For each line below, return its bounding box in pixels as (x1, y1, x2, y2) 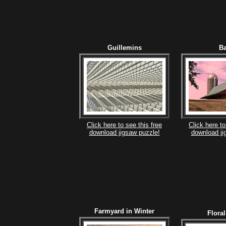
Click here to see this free (87, 121, 162, 129)
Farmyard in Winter (94, 207, 154, 215)
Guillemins (107, 43, 142, 51)
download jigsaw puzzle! (89, 128, 160, 136)
